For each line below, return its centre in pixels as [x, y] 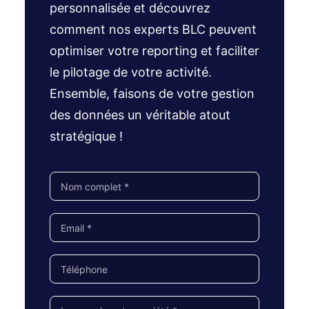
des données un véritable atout [140, 115]
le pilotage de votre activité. [131, 72]
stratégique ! [86, 136]
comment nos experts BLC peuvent [153, 29]
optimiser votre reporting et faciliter [154, 51]
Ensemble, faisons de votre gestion [152, 93]
